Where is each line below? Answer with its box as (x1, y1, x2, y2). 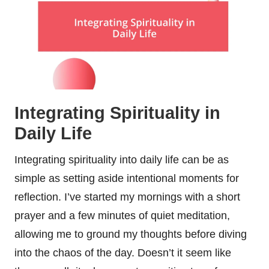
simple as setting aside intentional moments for (14, 172, 239, 184)
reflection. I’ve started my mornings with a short (14, 190, 240, 203)
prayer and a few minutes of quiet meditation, (14, 209, 230, 222)
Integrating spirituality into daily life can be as (14, 153, 229, 166)
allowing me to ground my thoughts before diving (14, 228, 247, 240)
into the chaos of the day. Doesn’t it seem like (14, 246, 231, 259)
